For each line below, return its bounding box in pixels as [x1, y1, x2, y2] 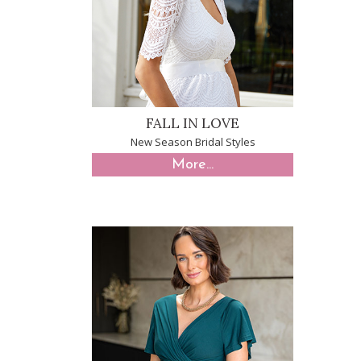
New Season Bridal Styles [130, 135, 255, 149]
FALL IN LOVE [146, 114, 239, 132]
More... [172, 157, 214, 172]
